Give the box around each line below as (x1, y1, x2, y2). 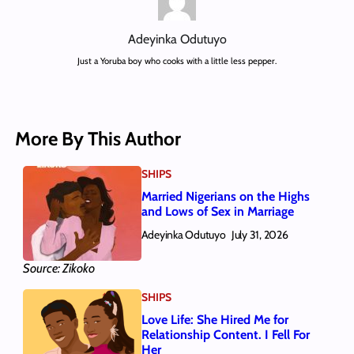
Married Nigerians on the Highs (141, 189, 310, 205)
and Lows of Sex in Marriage (141, 204, 294, 220)
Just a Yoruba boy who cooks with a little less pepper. (77, 55, 277, 66)
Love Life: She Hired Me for (141, 312, 288, 328)
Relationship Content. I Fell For (141, 327, 310, 343)
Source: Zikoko (22, 260, 95, 276)
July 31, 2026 (231, 228, 288, 243)
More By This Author (14, 126, 181, 150)
